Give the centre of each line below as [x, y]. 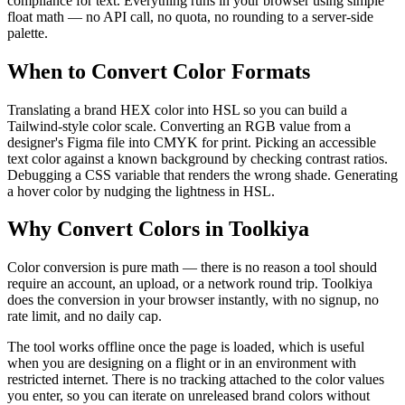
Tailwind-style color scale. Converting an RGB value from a [179, 126]
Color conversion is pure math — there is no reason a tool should [192, 268]
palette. [28, 33]
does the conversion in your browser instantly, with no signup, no [193, 300]
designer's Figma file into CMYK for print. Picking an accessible [192, 142]
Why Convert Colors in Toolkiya [158, 229]
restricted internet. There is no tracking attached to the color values [196, 380]
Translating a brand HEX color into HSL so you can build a [177, 109]
